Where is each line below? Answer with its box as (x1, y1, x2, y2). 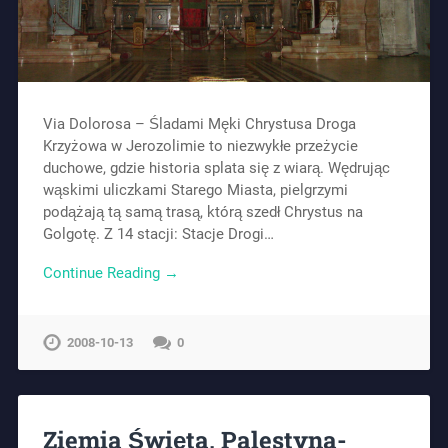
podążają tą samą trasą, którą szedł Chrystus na (42, 203, 363, 222)
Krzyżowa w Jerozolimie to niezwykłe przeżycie (42, 137, 358, 156)
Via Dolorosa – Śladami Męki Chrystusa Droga (42, 115, 356, 134)
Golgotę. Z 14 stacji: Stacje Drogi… (42, 225, 274, 244)
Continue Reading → (42, 263, 179, 282)
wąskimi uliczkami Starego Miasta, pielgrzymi (42, 181, 348, 200)
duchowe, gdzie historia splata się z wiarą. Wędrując (42, 159, 390, 178)
